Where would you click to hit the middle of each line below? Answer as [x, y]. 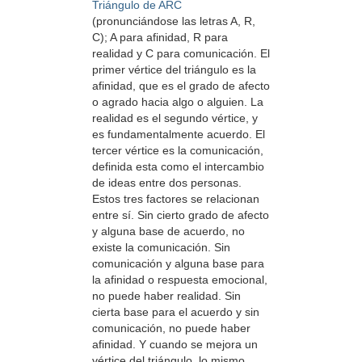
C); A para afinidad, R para [160, 38]
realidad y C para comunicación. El [181, 54]
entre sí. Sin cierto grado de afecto [181, 215]
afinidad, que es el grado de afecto [181, 86]
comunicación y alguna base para [178, 264]
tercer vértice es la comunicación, [178, 151]
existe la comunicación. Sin [161, 248]
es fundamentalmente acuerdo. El [179, 135]
